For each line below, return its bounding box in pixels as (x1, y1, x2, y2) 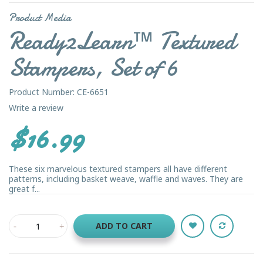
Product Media (9, 10, 71, 25)
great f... (9, 183, 40, 194)
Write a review (9, 102, 63, 113)
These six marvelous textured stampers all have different (9, 163, 227, 174)
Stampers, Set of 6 (9, 50, 178, 84)
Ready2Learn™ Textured (9, 24, 235, 58)
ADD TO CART (96, 220, 153, 231)
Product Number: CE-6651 (9, 86, 109, 97)
